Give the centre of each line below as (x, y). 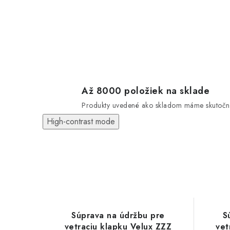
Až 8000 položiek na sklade (146, 91)
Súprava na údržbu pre (118, 215)
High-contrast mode (81, 121)
